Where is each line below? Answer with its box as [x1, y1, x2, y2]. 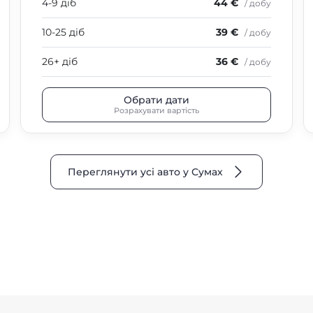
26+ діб [42, 55, 78, 68]
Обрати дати [124, 93, 189, 106]
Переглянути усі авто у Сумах [68, 166, 223, 178]
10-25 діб [42, 26, 85, 38]
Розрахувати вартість [114, 105, 199, 115]
